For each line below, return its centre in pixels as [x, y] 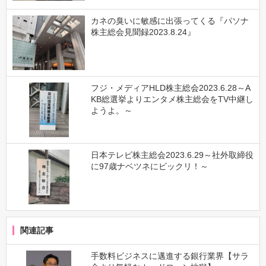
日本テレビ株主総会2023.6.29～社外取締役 [172, 155]
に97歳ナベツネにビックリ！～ [149, 167]
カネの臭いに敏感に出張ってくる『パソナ [170, 20]
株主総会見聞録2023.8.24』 [143, 32]
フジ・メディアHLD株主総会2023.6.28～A [170, 88]
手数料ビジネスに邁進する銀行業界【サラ [170, 256]
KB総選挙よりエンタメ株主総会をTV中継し [172, 99]
